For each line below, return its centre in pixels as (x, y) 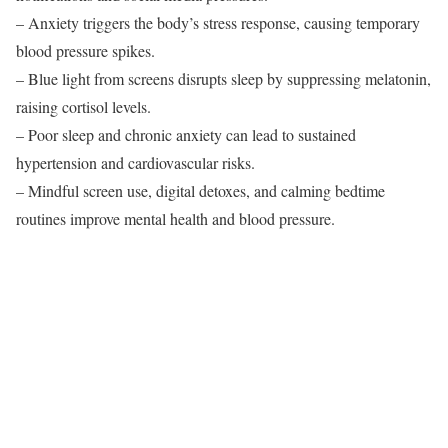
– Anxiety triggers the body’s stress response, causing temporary (218, 22)
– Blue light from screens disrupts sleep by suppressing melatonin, (223, 78)
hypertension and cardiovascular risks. (135, 162)
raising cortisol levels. (83, 106)
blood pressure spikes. (85, 50)
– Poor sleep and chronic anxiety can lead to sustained (186, 134)
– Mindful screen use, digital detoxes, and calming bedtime (200, 190)
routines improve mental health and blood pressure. (175, 218)
